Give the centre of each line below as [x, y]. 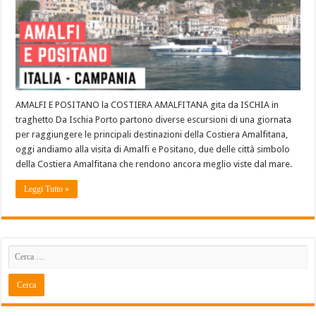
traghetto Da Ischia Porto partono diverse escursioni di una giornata [154, 119]
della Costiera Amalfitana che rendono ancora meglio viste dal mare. [154, 164]
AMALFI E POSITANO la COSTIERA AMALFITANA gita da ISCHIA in [147, 104]
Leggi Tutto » [47, 189]
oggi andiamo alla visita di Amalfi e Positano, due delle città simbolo [153, 149]
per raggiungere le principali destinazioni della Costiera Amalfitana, [152, 134]
